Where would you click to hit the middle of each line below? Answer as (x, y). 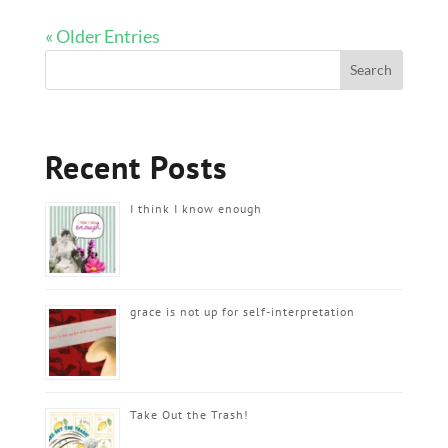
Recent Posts (136, 166)
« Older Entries (102, 35)
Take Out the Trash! (189, 414)
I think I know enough (195, 208)
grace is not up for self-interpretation (242, 311)
